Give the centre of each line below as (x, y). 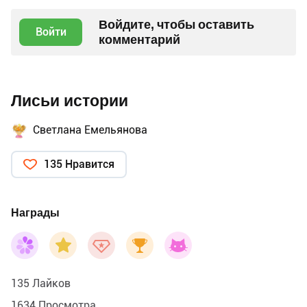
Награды (35, 212)
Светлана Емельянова (90, 130)
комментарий (139, 39)
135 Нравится (79, 164)
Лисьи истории (70, 101)
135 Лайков (41, 283)
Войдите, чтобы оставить (176, 24)
